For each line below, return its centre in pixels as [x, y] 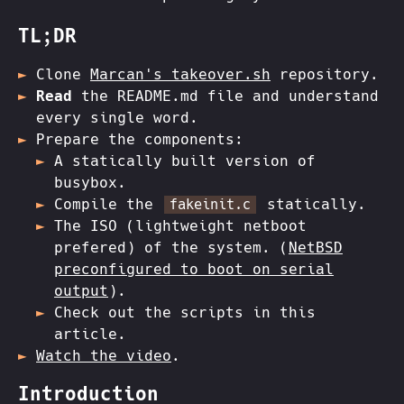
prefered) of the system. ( [171, 248]
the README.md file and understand [225, 96]
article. [90, 334]
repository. [325, 74]
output [81, 291]
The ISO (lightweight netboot [180, 226]
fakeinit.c [210, 205]
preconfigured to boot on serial [194, 269]
